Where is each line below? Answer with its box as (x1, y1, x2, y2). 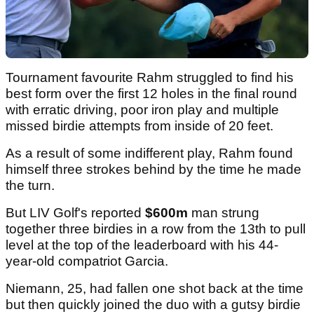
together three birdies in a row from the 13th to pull (6, 221, 306, 237)
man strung (188, 205, 259, 221)
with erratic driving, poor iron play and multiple (6, 102, 279, 118)
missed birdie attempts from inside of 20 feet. (6, 118, 273, 134)
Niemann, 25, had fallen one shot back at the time (6, 281, 303, 296)
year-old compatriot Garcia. (6, 254, 172, 269)
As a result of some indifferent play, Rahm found (6, 146, 293, 161)
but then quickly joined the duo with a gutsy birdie (6, 297, 301, 313)
